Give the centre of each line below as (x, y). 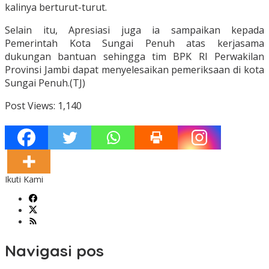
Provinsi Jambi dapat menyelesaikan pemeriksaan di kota (134, 70)
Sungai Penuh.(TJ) (45, 83)
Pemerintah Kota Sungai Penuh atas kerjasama (134, 44)
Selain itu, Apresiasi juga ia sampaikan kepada (134, 30)
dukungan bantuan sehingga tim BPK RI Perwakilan (134, 57)
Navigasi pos (54, 250)
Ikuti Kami (24, 180)
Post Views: (30, 106)
